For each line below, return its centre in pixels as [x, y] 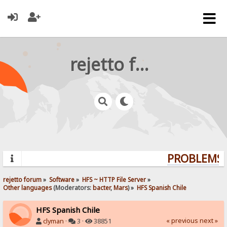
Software [62, 179]
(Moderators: [72, 187]
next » [209, 220]
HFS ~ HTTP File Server [114, 179]
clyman [54, 221]
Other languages [28, 187]
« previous [182, 220]
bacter [102, 187]
